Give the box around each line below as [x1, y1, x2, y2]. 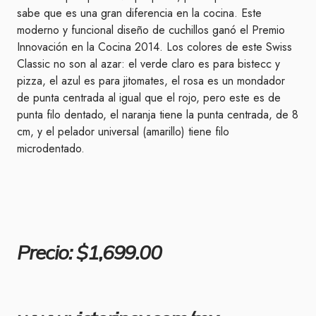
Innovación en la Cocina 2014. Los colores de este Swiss [17, 39, 292, 55]
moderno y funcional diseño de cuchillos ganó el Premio [17, 22, 285, 38]
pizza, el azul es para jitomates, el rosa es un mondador [17, 73, 285, 89]
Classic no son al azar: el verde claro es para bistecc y [17, 56, 280, 72]
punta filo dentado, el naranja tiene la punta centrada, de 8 [17, 107, 298, 123]
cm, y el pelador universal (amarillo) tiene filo [17, 123, 229, 140]
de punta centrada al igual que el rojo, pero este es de [17, 90, 281, 106]
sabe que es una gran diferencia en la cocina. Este [17, 5, 262, 21]
